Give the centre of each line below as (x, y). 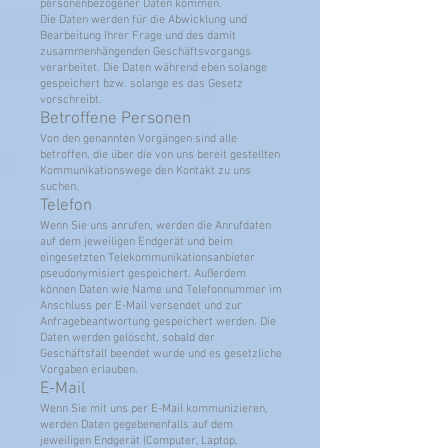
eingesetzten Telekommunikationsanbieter (147, 258)
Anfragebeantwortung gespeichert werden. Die (158, 322)
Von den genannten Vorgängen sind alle (138, 139)
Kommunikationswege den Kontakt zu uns (145, 171)
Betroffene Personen (115, 119)
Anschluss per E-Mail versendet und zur (141, 306)
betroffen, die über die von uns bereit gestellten (160, 155)
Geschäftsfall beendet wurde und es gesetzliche (161, 354)
